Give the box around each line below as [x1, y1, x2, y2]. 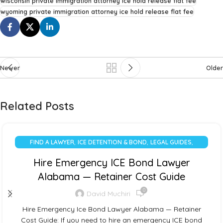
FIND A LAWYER [30, 138, 74, 146]
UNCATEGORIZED [87, 151, 136, 159]
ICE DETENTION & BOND [78, 138, 147, 146]
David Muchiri [87, 189, 130, 198]
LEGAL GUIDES [150, 138, 192, 146]
